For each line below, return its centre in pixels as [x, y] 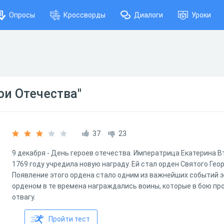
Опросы [22, 15]
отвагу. [24, 197]
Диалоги [148, 15]
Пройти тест [69, 219]
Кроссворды [84, 15]
